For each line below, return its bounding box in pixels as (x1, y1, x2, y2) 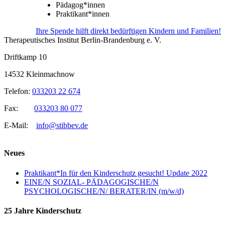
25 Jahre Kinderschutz (4, 206, 81, 215)
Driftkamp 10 (4, 53, 47, 62)
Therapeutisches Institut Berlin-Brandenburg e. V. (4, 36, 161, 45)
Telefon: (4, 87, 32, 96)
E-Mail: (4, 121, 36, 130)
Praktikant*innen (56, 10, 109, 19)
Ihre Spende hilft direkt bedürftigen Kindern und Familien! (36, 27, 221, 36)
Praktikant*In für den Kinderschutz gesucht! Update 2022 (24, 168, 207, 177)
